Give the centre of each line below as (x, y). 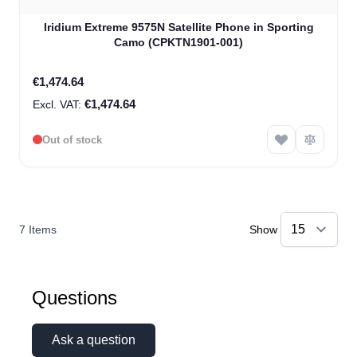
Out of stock (72, 139)
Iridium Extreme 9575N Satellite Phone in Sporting (178, 27)
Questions (75, 298)
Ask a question (94, 340)
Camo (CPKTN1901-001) (178, 43)
